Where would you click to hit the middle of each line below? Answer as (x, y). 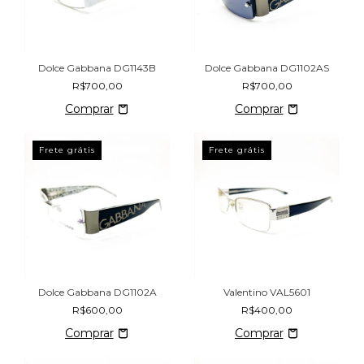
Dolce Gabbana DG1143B (97, 68)
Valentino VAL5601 (267, 292)
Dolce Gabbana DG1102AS (267, 68)
